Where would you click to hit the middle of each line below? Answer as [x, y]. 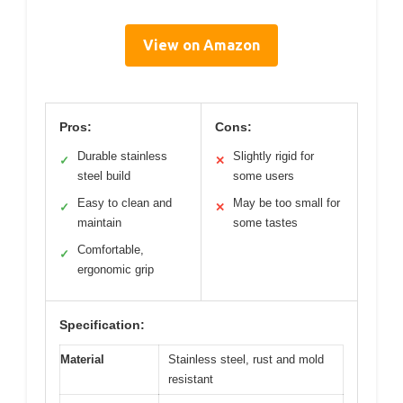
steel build [104, 176]
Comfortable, [111, 250]
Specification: [102, 325]
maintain [99, 223]
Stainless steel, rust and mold [246, 360]
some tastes [265, 223]
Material [82, 360]
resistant [191, 380]
